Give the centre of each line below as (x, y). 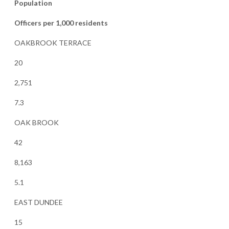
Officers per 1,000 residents (61, 22)
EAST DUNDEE (38, 202)
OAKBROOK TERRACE (53, 42)
